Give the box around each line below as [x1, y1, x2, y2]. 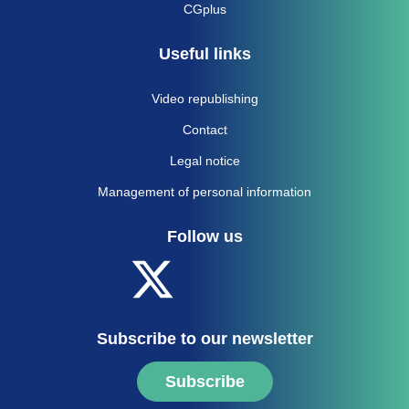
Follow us [166, 227, 243, 246]
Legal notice [169, 153, 240, 169]
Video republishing [151, 91, 258, 107]
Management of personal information [98, 184, 311, 200]
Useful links [158, 45, 251, 64]
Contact [182, 122, 227, 138]
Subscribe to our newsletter [96, 330, 313, 349]
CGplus [183, 2, 226, 17]
